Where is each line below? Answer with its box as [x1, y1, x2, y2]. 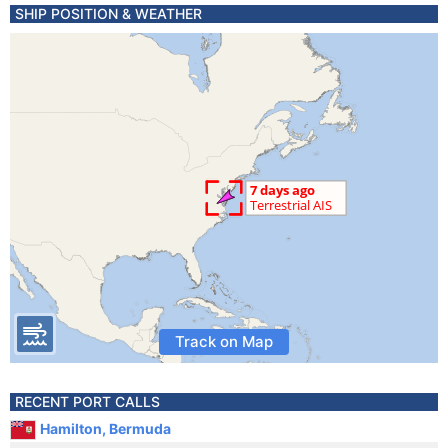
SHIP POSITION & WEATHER [15, 5, 202, 22]
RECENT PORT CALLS [15, 393, 160, 410]
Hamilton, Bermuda [40, 420, 171, 437]
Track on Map [175, 332, 273, 351]
